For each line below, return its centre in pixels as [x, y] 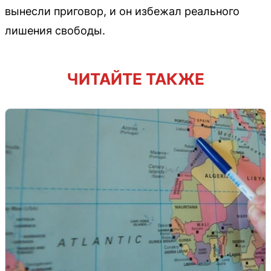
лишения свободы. [55, 30]
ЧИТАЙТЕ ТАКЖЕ [135, 79]
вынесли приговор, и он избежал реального [122, 11]
